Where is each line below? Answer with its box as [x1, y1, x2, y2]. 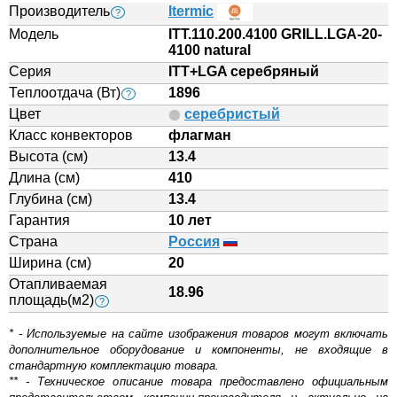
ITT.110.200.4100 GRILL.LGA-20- [168, 27, 382, 42]
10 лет [168, 213, 212, 228]
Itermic [168, 4, 214, 19]
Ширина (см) [9, 255, 91, 270]
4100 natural [168, 43, 251, 58]
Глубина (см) [9, 191, 92, 206]
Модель [9, 27, 58, 42]
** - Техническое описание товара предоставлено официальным [9, 375, 388, 388]
